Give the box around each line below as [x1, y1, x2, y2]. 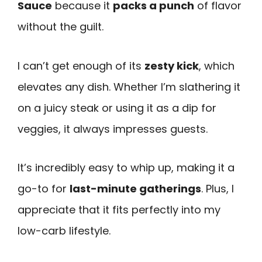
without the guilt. [18, 19, 104, 34]
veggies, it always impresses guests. [18, 121, 208, 136]
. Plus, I [201, 181, 234, 196]
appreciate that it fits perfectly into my [18, 202, 220, 218]
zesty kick [144, 58, 199, 73]
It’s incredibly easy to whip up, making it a [18, 160, 235, 175]
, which [199, 58, 235, 73]
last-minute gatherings [70, 181, 201, 196]
